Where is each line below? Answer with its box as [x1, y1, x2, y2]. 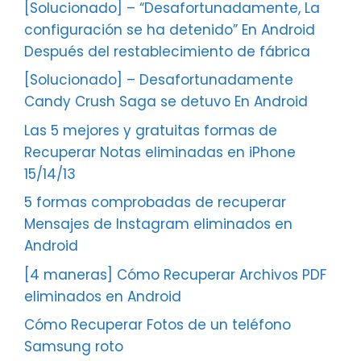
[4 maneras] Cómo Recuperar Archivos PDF [24, 264, 326, 284]
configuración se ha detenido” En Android [24, 19, 315, 39]
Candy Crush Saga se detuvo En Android [24, 92, 308, 112]
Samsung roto [24, 337, 123, 357]
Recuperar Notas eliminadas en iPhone [24, 142, 296, 162]
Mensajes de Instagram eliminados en [24, 214, 293, 234]
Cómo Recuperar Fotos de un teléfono [24, 315, 291, 335]
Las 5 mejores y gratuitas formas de [24, 120, 277, 140]
